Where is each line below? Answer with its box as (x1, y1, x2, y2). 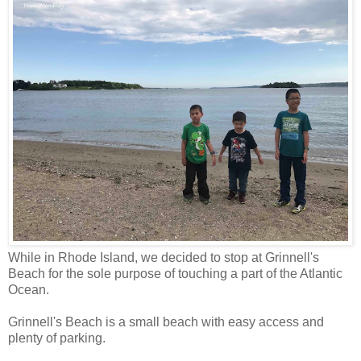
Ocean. (8, 282, 49, 297)
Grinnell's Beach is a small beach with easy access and (8, 314, 324, 329)
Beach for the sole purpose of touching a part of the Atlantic (8, 266, 342, 280)
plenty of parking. (8, 330, 106, 345)
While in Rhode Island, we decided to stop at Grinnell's (8, 250, 319, 264)
